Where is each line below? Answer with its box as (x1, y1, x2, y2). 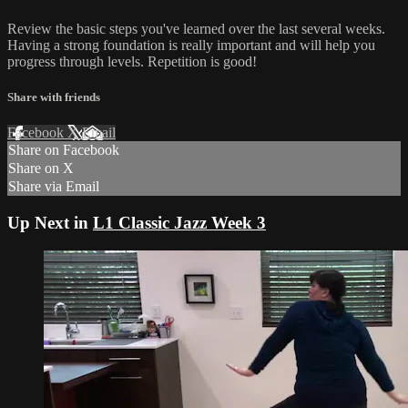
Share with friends (7, 90, 100, 105)
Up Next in (7, 213, 93, 232)
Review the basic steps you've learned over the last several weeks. (7, 20, 385, 36)
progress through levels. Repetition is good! (7, 53, 257, 69)
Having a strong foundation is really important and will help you (7, 36, 375, 53)
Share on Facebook (8, 142, 119, 158)
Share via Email (8, 178, 99, 195)
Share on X (8, 160, 74, 177)
